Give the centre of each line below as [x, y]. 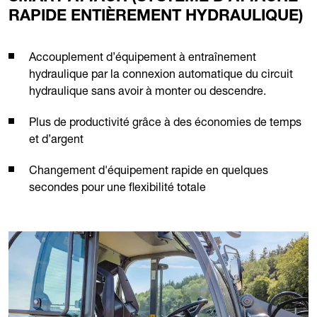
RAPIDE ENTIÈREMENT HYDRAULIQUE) [156, 17]
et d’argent [56, 139]
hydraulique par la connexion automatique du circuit [161, 74]
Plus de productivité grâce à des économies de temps [165, 122]
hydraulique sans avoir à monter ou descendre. [148, 91]
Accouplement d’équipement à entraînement [143, 57]
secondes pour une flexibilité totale [117, 187]
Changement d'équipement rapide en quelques [149, 170]
